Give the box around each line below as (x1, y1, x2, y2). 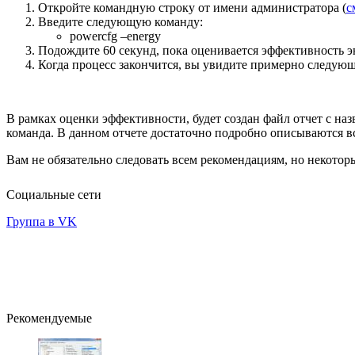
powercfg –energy (70, 29, 161, 43)
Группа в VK (6, 214, 77, 228)
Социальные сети (6, 187, 101, 201)
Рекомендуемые (6, 311, 92, 325)
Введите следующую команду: (38, 14, 203, 29)
